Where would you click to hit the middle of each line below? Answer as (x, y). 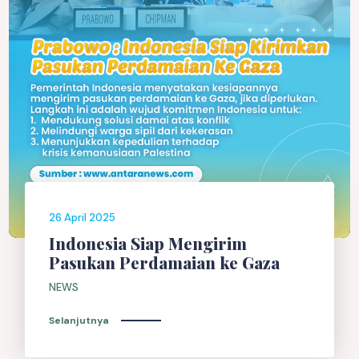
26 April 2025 (83, 218)
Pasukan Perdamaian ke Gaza (165, 262)
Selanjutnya (79, 320)
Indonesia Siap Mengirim (148, 243)
